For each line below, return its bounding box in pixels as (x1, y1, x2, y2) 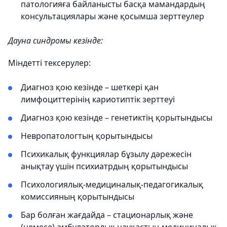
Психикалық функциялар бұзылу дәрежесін (21, 148, 192, 160)
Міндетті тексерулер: (8, 57, 91, 68)
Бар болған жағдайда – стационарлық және (21, 209, 193, 220)
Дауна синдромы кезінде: (8, 35, 103, 46)
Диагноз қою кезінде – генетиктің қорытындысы (21, 112, 212, 123)
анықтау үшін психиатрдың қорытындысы (21, 161, 188, 172)
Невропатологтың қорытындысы (21, 130, 153, 141)
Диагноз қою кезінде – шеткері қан (21, 82, 159, 93)
